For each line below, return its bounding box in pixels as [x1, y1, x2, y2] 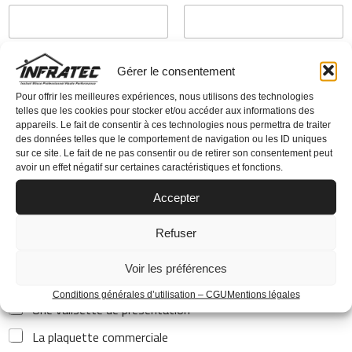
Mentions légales [226, 288, 300, 300]
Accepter [152, 190, 200, 203]
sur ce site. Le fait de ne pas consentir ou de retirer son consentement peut [16, 147, 332, 159]
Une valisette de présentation [32, 300, 190, 319]
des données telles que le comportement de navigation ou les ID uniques [16, 133, 327, 145]
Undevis [32, 273, 74, 291]
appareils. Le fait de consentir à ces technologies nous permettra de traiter [16, 119, 331, 130]
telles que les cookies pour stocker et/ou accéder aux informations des [16, 104, 314, 116]
